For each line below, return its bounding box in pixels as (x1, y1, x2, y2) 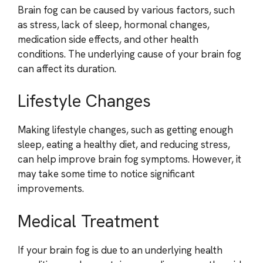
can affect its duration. (18, 62, 116, 75)
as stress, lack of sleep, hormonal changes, (18, 18, 210, 31)
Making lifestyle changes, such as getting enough (18, 123, 233, 136)
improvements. (18, 182, 84, 195)
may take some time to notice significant (18, 167, 195, 180)
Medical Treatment (18, 210, 159, 232)
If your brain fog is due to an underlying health (18, 243, 222, 257)
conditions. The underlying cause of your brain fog (18, 47, 241, 60)
